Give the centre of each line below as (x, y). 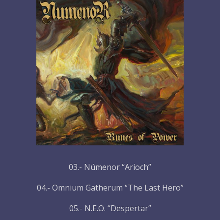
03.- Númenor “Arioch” (110, 167)
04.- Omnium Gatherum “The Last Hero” (110, 188)
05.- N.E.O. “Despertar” (110, 208)
